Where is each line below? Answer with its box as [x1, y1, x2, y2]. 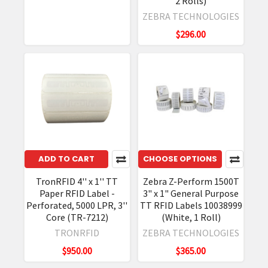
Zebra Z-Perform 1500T [142, 175, 239, 188]
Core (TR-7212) [45, 211, 108, 224]
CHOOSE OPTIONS [143, 153, 218, 165]
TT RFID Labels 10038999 [139, 199, 242, 212]
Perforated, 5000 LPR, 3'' [26, 199, 128, 212]
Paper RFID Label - [39, 187, 115, 200]
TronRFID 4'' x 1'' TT [36, 175, 118, 188]
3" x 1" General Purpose [143, 187, 239, 200]
